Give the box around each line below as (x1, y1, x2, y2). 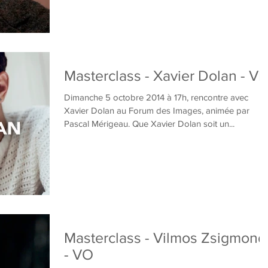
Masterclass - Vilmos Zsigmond (64, 229, 266, 246)
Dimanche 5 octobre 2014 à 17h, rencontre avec (64, 92, 248, 102)
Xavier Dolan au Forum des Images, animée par (64, 105, 249, 115)
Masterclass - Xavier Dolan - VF (64, 66, 267, 84)
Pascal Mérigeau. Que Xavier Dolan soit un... (64, 118, 234, 129)
